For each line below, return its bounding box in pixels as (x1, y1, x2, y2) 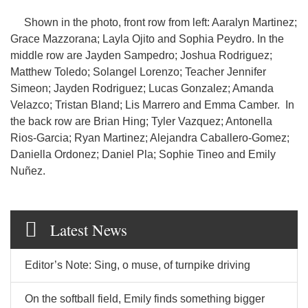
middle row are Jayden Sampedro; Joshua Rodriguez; (10, 49, 272, 61)
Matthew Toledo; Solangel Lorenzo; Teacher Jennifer (10, 66, 266, 78)
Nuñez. (10, 165, 48, 177)
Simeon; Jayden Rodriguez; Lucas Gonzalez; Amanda (10, 82, 274, 94)
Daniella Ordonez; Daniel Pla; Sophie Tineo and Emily (10, 148, 276, 160)
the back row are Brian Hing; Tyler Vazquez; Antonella (10, 115, 272, 127)
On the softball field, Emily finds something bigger (25, 293, 265, 305)
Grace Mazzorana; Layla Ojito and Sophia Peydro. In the (10, 33, 284, 45)
